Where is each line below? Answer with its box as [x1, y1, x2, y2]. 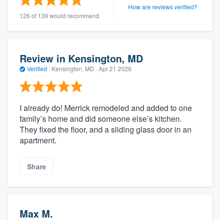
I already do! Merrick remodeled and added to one [20, 102, 192, 114]
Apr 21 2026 [99, 64, 132, 73]
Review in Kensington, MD [20, 51, 143, 65]
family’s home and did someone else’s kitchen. [20, 113, 182, 125]
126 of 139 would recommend [20, 11, 99, 20]
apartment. [20, 135, 56, 146]
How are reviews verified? [128, 2, 197, 11]
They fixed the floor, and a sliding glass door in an [20, 124, 192, 136]
